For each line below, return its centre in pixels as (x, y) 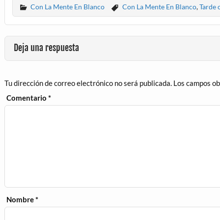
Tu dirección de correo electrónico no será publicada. (88, 83)
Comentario (27, 97)
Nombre (21, 199)
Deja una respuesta (46, 48)
